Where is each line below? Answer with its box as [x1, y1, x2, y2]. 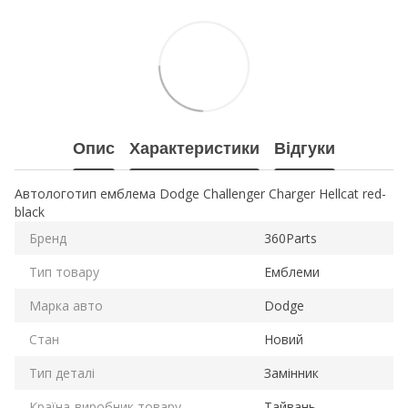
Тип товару [29, 263, 99, 281]
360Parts [264, 229, 317, 248]
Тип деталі [29, 364, 95, 382]
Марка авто [29, 297, 103, 315]
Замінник [264, 364, 319, 382]
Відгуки [274, 138, 335, 158]
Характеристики [129, 138, 260, 158]
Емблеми [264, 263, 320, 281]
